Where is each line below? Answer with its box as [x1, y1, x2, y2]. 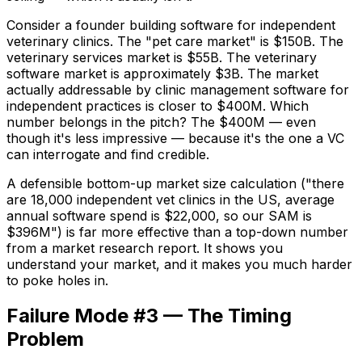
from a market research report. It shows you [6, 239, 283, 256]
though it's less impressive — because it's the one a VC [6, 129, 344, 146]
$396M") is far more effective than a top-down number [6, 223, 348, 240]
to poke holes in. [6, 271, 108, 288]
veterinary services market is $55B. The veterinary [6, 48, 317, 65]
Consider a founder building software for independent [6, 16, 335, 33]
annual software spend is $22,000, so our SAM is [6, 207, 312, 224]
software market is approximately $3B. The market [6, 65, 318, 82]
